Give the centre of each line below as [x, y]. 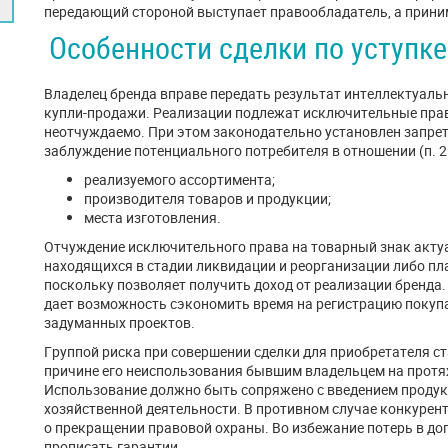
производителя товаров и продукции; [207, 198]
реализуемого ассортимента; [179, 179]
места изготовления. [152, 217]
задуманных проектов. [119, 322]
